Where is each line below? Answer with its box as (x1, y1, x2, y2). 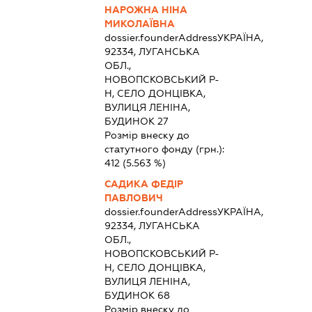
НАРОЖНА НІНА (104, 3, 187, 15)
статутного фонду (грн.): (104, 143, 224, 155)
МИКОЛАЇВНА (104, 17, 175, 29)
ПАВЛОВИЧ (104, 192, 163, 203)
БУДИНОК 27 (104, 115, 169, 127)
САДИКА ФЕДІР (104, 178, 183, 189)
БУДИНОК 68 (104, 289, 170, 301)
